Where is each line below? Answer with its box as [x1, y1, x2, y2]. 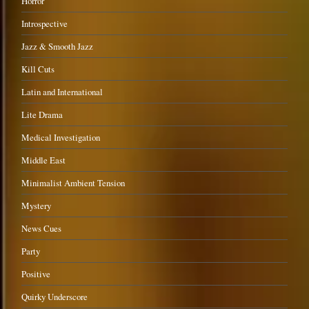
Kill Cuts [21, 62, 55, 75]
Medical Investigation [21, 130, 101, 143]
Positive [21, 267, 51, 280]
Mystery [21, 199, 52, 212]
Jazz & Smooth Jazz [21, 39, 94, 52]
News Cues [21, 221, 62, 235]
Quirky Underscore [21, 290, 88, 303]
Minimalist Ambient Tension [21, 176, 126, 189]
